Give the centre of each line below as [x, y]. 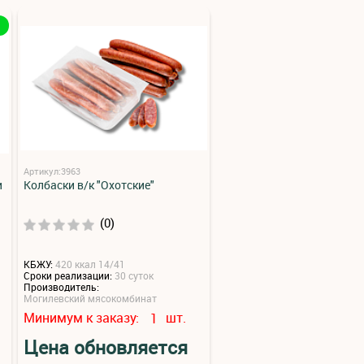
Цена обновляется [106, 348]
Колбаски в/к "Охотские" [89, 185]
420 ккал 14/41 [90, 264]
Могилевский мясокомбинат [90, 298]
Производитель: [61, 286]
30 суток [134, 275]
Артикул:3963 [52, 171]
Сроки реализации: [68, 275]
